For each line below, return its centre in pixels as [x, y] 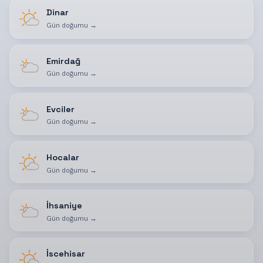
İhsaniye [64, 206]
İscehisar [65, 254]
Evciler [60, 109]
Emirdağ [63, 61]
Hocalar [63, 157]
